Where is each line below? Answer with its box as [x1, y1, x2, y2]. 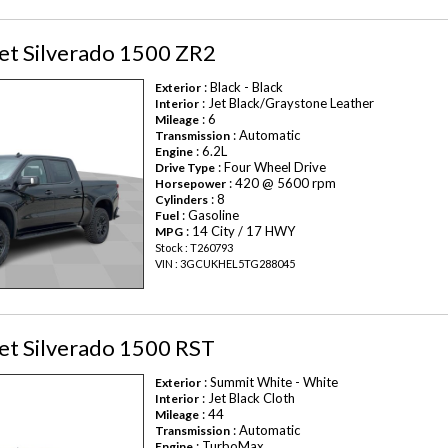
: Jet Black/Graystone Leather [199, 94, 375, 111]
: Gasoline [179, 206, 240, 223]
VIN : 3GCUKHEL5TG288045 [155, 256, 296, 270]
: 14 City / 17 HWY [183, 222, 296, 239]
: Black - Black [201, 78, 284, 95]
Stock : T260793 [155, 240, 234, 254]
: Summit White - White [201, 374, 339, 391]
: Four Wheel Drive [215, 158, 327, 175]
